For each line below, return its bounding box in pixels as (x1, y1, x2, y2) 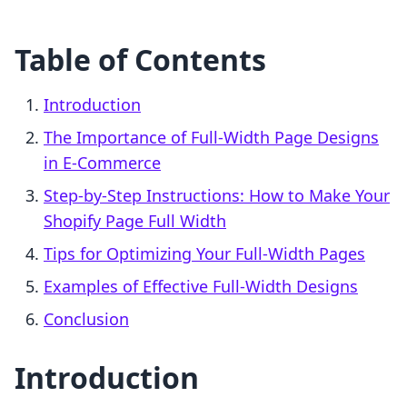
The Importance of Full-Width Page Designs (44, 126, 379, 149)
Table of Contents (15, 40, 266, 80)
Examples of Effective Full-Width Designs (44, 275, 358, 298)
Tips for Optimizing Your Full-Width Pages (44, 243, 365, 265)
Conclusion (44, 308, 129, 331)
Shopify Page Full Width (44, 210, 226, 233)
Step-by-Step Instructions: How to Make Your (44, 184, 390, 207)
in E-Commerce (44, 152, 161, 174)
